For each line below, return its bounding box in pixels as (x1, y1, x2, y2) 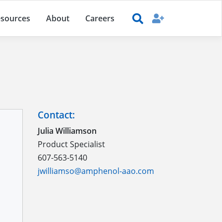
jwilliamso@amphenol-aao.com (38, 166, 154, 177)
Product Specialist (38, 139, 105, 150)
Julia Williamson (38, 125, 97, 137)
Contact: (38, 108, 75, 122)
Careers (85, 13, 114, 24)
